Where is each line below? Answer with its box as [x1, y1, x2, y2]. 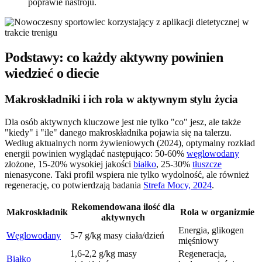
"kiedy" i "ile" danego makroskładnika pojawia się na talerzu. [5, 127, 232, 137]
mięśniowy [178, 235, 219, 246]
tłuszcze [192, 158, 222, 169]
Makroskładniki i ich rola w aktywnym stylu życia [5, 93, 238, 106]
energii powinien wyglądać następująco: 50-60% [5, 148, 187, 158]
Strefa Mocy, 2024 [143, 180, 212, 190]
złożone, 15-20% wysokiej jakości [5, 158, 133, 169]
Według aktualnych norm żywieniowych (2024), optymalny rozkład [5, 137, 255, 148]
